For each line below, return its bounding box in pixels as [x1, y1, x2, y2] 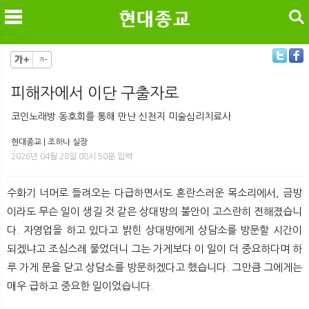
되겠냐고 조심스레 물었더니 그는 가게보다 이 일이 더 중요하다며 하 [7, 243, 302, 254]
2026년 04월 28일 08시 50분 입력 [11, 152, 132, 161]
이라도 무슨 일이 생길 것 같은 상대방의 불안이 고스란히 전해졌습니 [7, 206, 302, 217]
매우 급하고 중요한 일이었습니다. [7, 280, 153, 291]
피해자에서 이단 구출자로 [11, 85, 179, 101]
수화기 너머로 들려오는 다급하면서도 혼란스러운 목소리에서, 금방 [7, 187, 302, 198]
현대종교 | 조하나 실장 [11, 137, 88, 146]
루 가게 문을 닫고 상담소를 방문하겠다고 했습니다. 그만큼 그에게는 [7, 261, 302, 272]
